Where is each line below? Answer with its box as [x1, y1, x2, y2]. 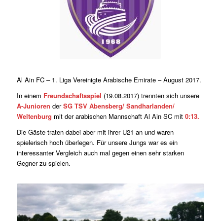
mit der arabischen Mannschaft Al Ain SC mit [51, 111, 185, 121]
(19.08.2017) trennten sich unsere [101, 91, 199, 101]
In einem [16, 91, 43, 101]
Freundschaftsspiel [43, 91, 102, 101]
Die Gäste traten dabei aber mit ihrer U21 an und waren [16, 127, 174, 137]
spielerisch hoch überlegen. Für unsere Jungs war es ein [16, 138, 178, 147]
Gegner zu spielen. [16, 158, 71, 168]
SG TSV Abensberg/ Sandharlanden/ [63, 101, 175, 111]
